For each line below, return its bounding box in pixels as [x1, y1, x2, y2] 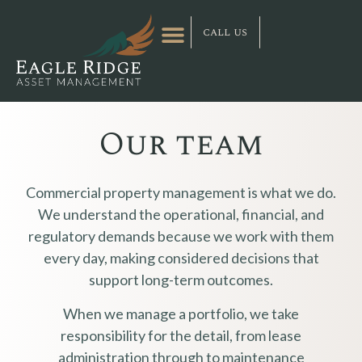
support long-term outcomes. [89, 271, 273, 289]
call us [203, 23, 248, 40]
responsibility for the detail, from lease [61, 326, 301, 344]
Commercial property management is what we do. [26, 183, 336, 202]
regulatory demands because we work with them [28, 227, 334, 246]
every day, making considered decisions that [43, 249, 319, 267]
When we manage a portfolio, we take [63, 304, 299, 322]
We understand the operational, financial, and [38, 205, 324, 224]
